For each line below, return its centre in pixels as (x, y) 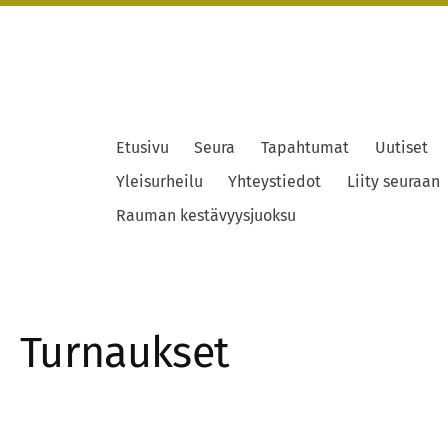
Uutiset (401, 148)
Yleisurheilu (159, 182)
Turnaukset (124, 353)
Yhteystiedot (275, 182)
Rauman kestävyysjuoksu (205, 216)
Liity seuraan (393, 182)
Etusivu (142, 148)
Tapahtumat (304, 148)
